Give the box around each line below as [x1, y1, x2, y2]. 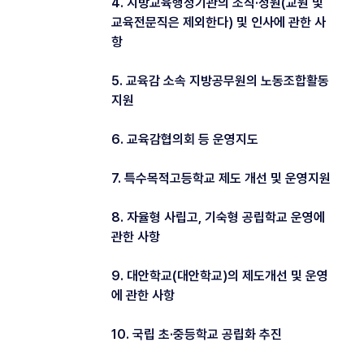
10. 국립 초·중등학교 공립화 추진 [111, 326, 282, 342]
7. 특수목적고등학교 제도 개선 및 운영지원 [111, 170, 331, 186]
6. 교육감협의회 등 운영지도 [111, 131, 258, 147]
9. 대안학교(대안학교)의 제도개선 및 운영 [111, 267, 328, 284]
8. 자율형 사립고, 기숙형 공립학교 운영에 [111, 209, 325, 225]
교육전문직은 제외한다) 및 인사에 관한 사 [111, 14, 326, 30]
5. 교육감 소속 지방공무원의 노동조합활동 [111, 72, 329, 89]
